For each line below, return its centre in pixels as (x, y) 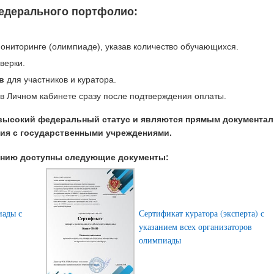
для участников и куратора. (60, 79)
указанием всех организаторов (195, 227)
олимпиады (160, 240)
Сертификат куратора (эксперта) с (202, 213)
